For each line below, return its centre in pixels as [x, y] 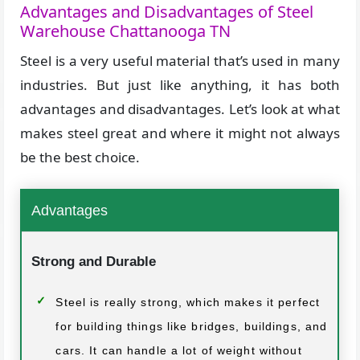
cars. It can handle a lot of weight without [179, 351]
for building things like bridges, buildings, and [192, 327]
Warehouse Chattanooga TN [126, 31]
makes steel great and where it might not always [180, 133]
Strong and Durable [94, 262]
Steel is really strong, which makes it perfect [188, 303]
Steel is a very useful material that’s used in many [180, 61]
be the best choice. [80, 157]
